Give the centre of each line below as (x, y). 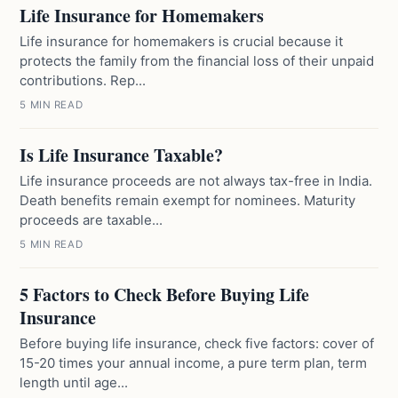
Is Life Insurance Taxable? (122, 155)
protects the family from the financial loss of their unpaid (197, 61)
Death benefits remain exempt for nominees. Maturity (188, 200)
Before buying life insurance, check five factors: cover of (197, 343)
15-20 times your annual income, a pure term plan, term (194, 363)
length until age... (74, 382)
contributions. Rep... (83, 80)
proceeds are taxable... (92, 220)
